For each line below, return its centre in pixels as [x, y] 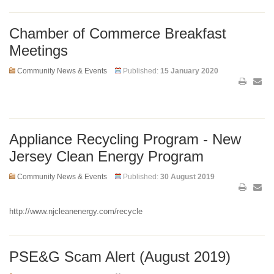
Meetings [39, 50]
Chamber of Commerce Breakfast [118, 33]
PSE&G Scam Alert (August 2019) [120, 256]
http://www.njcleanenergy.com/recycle [76, 211]
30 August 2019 [187, 176]
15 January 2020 [189, 71]
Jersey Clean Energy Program [106, 156]
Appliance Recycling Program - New [125, 139]
